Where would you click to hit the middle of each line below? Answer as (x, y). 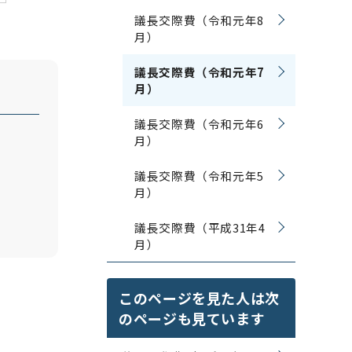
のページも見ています (192, 318)
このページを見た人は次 (200, 298)
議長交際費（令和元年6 (200, 124)
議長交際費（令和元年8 (200, 20)
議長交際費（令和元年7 (200, 72)
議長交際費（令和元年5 (200, 176)
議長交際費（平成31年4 (200, 227)
